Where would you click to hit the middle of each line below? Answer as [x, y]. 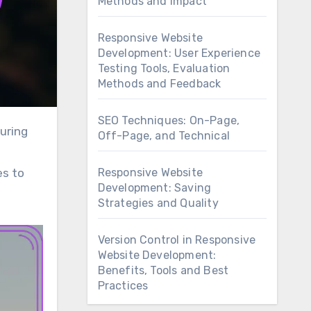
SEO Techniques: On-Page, [169, 120]
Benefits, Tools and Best [163, 270]
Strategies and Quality [158, 203]
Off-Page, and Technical [164, 136]
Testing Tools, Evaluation [164, 68]
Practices [123, 286]
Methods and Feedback [159, 84]
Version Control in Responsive [177, 240]
